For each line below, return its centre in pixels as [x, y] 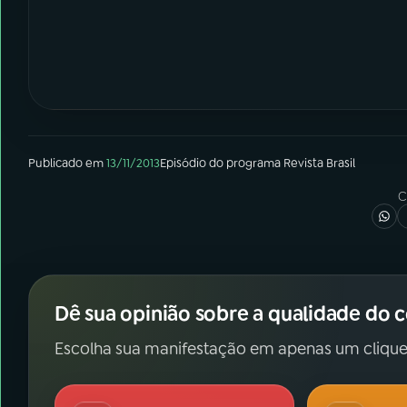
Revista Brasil [319, 163]
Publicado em [66, 163]
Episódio [183, 163]
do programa [245, 163]
